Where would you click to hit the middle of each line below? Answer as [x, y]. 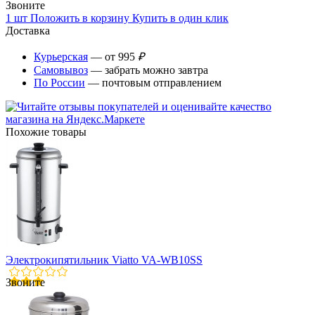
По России [59, 82]
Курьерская [61, 56]
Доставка [28, 30]
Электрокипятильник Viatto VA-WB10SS [104, 259]
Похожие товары [46, 131]
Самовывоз [61, 70]
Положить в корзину [80, 18]
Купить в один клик [180, 18]
